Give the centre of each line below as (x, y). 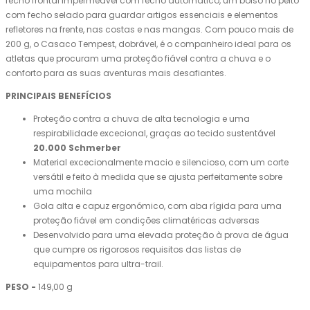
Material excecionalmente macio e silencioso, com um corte (161, 163)
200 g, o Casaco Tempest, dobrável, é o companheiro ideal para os (148, 44)
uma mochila (63, 192)
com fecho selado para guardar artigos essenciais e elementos (142, 15)
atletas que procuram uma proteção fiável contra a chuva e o (138, 59)
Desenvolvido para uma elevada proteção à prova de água (161, 235)
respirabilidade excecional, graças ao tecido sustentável (154, 134)
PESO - (21, 287)
